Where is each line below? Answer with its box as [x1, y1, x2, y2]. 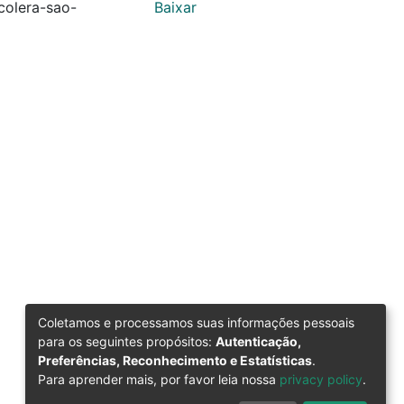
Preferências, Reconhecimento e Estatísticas [38, 352, 312, 368]
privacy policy [280, 371, 363, 387]
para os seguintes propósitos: [38, 333, 216, 349]
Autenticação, [216, 333, 301, 349]
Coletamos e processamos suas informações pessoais [38, 314, 354, 330]
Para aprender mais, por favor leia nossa [38, 371, 280, 387]
